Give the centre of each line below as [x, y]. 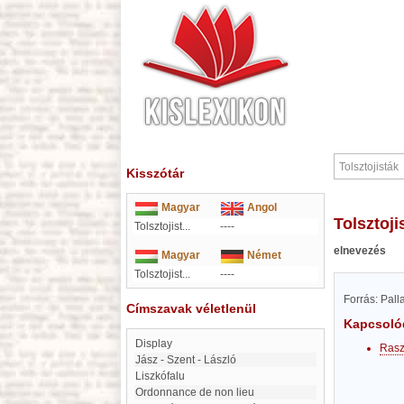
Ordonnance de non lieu [199, 392]
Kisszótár [155, 173]
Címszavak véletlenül [191, 308]
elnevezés [360, 251]
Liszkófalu [163, 376]
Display [158, 344]
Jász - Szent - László [188, 360]
